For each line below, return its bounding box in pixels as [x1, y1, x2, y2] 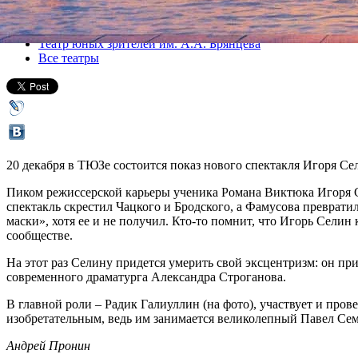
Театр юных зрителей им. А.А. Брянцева [38, 36, 261, 50]
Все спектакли [38, 9, 117, 23]
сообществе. [6, 228, 73, 242]
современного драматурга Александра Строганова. [6, 269, 286, 284]
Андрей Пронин [6, 338, 90, 352]
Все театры [38, 50, 99, 65]
